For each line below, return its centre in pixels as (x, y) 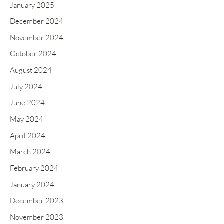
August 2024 (31, 70)
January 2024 (32, 184)
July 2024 (26, 86)
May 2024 (27, 119)
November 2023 (37, 217)
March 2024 (30, 152)
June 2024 (27, 103)
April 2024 (28, 135)
